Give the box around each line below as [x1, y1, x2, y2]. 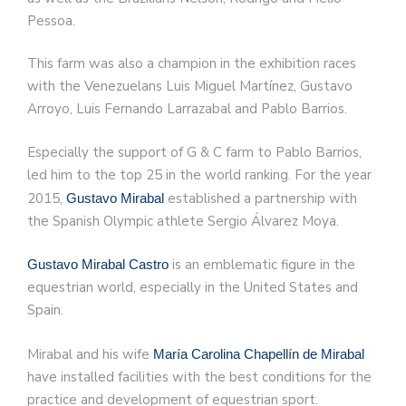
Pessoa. [27, 11, 75, 30]
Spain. [27, 301, 63, 320]
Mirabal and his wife [27, 344, 153, 363]
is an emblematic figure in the [169, 256, 355, 275]
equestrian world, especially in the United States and [27, 278, 358, 297]
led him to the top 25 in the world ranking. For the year [27, 165, 372, 184]
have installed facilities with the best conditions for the [27, 367, 372, 386]
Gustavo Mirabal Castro [27, 256, 169, 273]
